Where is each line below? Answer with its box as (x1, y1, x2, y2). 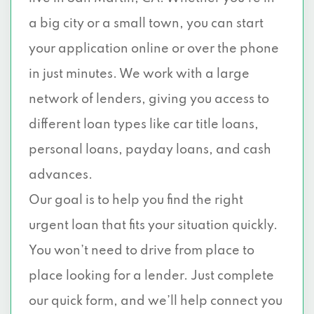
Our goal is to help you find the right (29, 194, 243, 207)
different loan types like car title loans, (29, 118, 259, 131)
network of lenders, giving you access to (29, 93, 269, 106)
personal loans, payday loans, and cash (29, 144, 271, 156)
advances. (29, 169, 93, 182)
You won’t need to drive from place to (29, 245, 254, 257)
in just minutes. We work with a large (29, 68, 250, 81)
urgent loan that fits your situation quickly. (29, 219, 278, 232)
